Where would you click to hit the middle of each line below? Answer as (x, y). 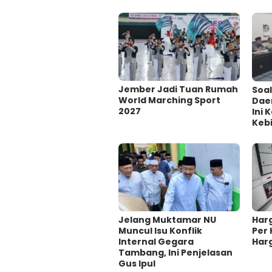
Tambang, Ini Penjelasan (175, 253)
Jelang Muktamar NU (167, 220)
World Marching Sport (169, 100)
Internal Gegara (156, 242)
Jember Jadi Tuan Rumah (178, 89)
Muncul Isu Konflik (160, 231)
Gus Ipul (137, 264)
